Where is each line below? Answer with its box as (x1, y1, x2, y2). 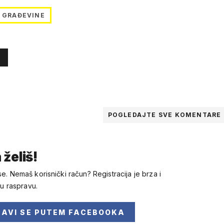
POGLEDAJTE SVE (107, 111, 175, 119)
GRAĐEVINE (2, 11, 45, 19)
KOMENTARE (174, 111, 221, 119)
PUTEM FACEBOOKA (34, 208, 125, 217)
